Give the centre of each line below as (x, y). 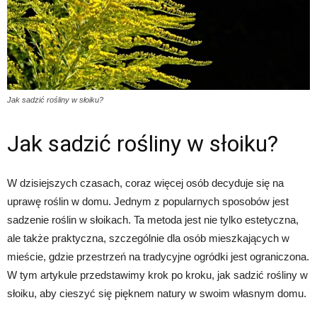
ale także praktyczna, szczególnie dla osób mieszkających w (148, 238)
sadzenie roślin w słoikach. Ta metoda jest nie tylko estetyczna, (153, 219)
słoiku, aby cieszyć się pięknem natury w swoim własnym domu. (157, 293)
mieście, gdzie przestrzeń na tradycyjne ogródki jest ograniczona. (158, 256)
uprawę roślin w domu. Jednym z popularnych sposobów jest (148, 201)
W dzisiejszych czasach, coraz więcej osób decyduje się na (145, 183)
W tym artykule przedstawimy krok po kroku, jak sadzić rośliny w (157, 275)
